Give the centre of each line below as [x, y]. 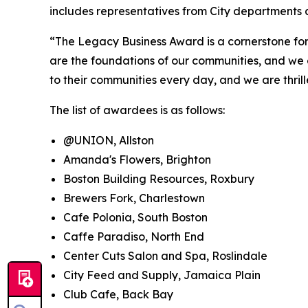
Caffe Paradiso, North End [134, 236]
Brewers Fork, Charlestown [134, 198]
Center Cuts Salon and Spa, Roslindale [165, 255]
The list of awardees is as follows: [137, 110]
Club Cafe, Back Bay [118, 294]
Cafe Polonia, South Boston [135, 217]
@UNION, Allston [109, 140]
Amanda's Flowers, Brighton [137, 159]
